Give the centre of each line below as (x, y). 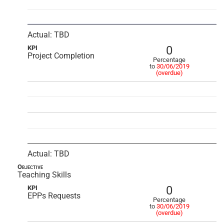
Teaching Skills (44, 175)
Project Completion (61, 56)
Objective (30, 167)
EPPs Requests (54, 196)
